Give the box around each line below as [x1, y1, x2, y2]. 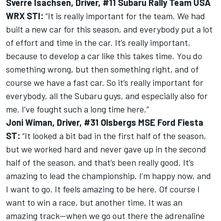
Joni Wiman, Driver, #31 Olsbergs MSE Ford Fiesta [6, 117, 203, 128]
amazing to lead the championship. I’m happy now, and [6, 170, 211, 182]
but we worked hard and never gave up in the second [6, 144, 206, 155]
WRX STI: [6, 10, 43, 22]
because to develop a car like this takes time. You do [6, 50, 202, 62]
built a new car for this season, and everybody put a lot [6, 24, 213, 35]
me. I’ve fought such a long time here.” [6, 104, 149, 115]
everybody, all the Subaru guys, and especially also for [6, 90, 208, 102]
